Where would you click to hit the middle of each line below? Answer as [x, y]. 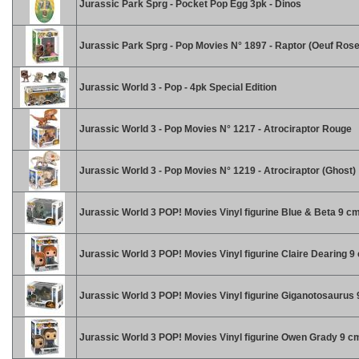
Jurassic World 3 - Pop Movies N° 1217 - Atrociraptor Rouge [214, 129]
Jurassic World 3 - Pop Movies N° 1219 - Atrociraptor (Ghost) [216, 171]
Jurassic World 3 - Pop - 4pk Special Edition [177, 87]
